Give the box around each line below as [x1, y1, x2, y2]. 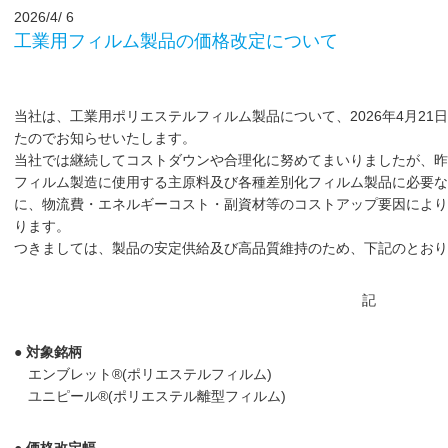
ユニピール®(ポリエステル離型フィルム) [28, 387, 286, 404]
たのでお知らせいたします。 [14, 129, 196, 146]
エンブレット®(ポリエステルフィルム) [28, 365, 272, 382]
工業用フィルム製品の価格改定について [14, 30, 338, 51]
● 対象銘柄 [14, 343, 82, 360]
